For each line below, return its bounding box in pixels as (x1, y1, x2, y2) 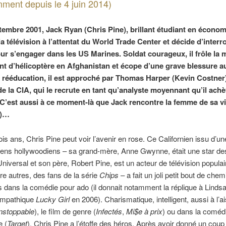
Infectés (95, 205, 122, 216)
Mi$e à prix (126, 205, 162, 216)
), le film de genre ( (34, 205, 96, 216)
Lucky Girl (35, 193, 70, 204)
